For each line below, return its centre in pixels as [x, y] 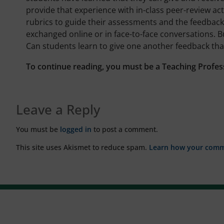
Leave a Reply [58, 109]
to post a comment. [125, 129]
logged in [76, 129]
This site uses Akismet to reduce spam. [82, 147]
